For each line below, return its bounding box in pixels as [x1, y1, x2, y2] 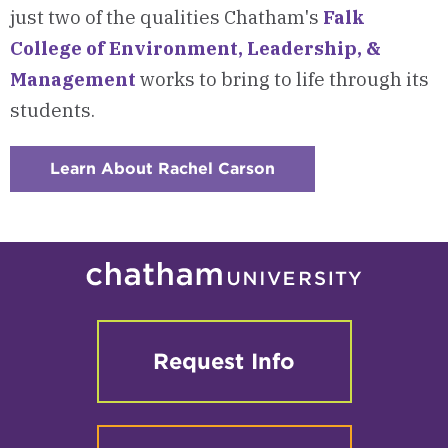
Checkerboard [275, 175, 391, 195]
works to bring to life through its [136, 67, 429, 92]
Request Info [153, 348, 295, 375]
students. [10, 98, 95, 123]
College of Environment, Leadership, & [10, 36, 381, 61]
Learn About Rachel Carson [50, 159, 275, 179]
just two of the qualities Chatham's [10, 5, 323, 30]
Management [10, 67, 136, 92]
